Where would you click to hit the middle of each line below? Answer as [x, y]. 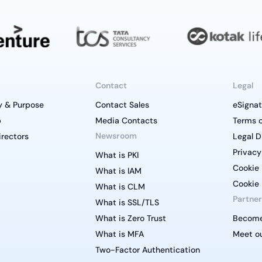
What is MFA [119, 234]
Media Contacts [126, 121]
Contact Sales [122, 105]
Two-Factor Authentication [147, 250]
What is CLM [120, 187]
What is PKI [117, 155]
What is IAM [118, 171]
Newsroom [116, 136]
